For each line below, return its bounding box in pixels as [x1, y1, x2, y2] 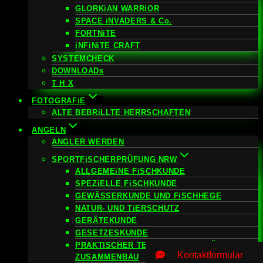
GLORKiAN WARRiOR [75, 4, 160, 13]
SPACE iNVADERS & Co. [75, 16, 172, 25]
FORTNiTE [75, 29, 117, 38]
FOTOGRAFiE [32, 96, 86, 105]
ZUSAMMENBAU [75, 252, 140, 261]
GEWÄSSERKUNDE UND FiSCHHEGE [75, 191, 222, 200]
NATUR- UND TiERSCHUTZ [75, 204, 180, 213]
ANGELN [32, 126, 66, 134]
